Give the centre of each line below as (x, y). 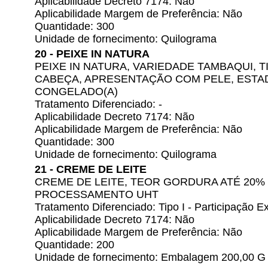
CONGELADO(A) (76, 92)
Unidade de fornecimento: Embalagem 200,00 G (150, 257)
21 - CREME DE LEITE (91, 169)
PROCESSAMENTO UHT (97, 194)
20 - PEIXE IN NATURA (92, 54)
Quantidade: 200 (74, 245)
